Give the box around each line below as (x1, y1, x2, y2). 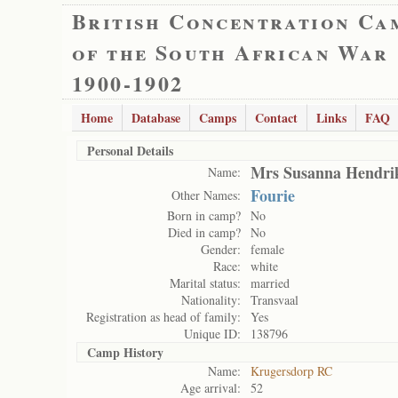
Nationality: (181, 291, 241, 308)
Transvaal (251, 291, 298, 308)
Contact (255, 108, 298, 127)
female (251, 241, 284, 258)
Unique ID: (184, 325, 241, 342)
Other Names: (171, 187, 241, 203)
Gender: (201, 241, 241, 258)
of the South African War (72, 36, 389, 68)
